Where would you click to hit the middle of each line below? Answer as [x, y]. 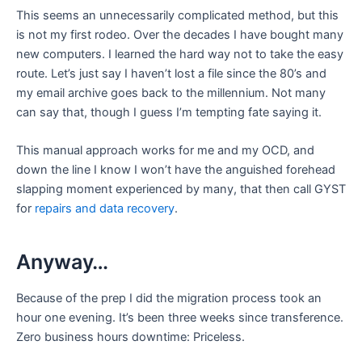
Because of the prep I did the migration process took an [169, 299]
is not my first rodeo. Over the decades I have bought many [180, 35]
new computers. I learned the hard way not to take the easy [180, 55]
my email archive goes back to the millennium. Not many [171, 93]
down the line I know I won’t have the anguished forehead [176, 170]
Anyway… [62, 261]
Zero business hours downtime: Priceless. [130, 337]
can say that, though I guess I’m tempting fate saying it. [169, 113]
